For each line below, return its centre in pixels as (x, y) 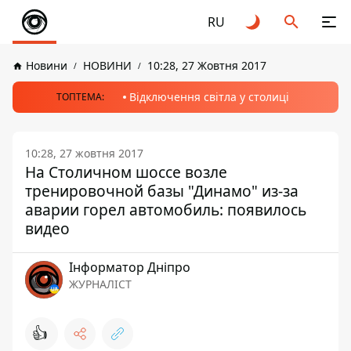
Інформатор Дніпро (130, 267)
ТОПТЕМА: (80, 97)
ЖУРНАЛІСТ (100, 284)
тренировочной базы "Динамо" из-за (162, 191)
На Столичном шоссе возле (126, 172)
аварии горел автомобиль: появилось (166, 210)
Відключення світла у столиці (209, 97)
